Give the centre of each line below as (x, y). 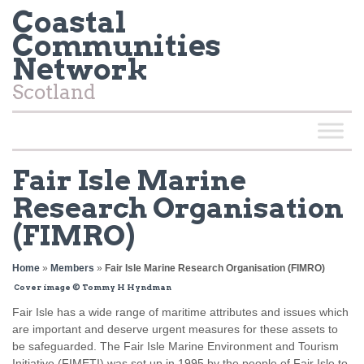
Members (72, 268)
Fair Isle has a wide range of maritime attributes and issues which (180, 312)
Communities (117, 45)
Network (80, 69)
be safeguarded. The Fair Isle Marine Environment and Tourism (175, 346)
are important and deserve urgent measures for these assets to (175, 329)
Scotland (54, 92)
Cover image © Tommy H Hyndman (92, 287)
